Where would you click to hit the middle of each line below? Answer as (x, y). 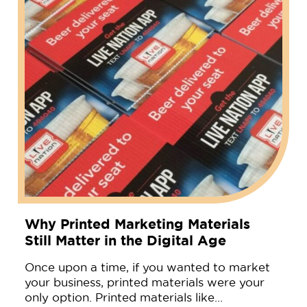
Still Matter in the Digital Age (125, 240)
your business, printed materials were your (144, 282)
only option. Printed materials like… (123, 297)
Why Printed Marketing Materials (137, 223)
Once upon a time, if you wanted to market (147, 267)
